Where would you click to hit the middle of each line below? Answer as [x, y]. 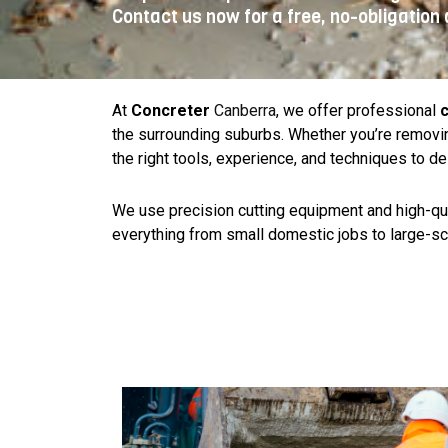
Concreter [172, 111]
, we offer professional [358, 111]
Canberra [245, 111]
